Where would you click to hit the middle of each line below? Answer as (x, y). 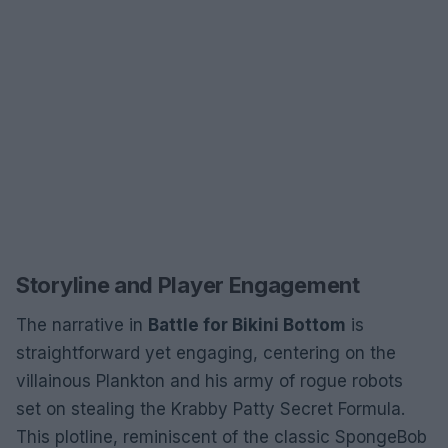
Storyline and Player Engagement (188, 284)
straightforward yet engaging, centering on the (206, 352)
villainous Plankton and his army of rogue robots (209, 380)
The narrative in (82, 324)
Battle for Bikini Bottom (247, 324)
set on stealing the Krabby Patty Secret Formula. (210, 408)
